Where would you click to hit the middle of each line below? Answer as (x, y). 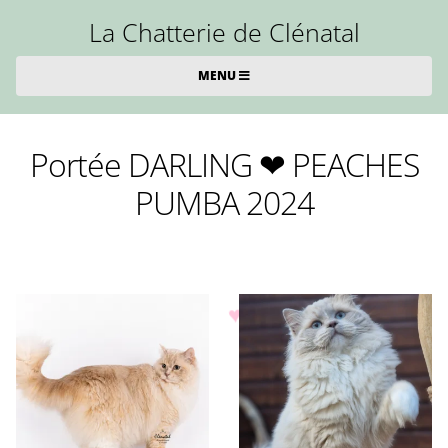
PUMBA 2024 (224, 202)
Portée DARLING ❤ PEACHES (224, 164)
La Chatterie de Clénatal (224, 32)
